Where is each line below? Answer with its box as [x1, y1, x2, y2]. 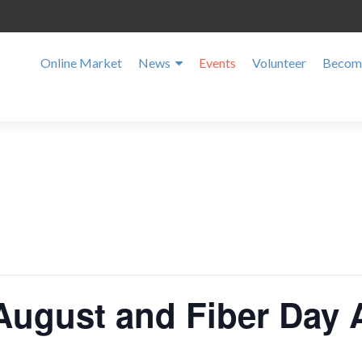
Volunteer [252, 55, 306, 70]
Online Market [40, 55, 122, 70]
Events [199, 55, 236, 70]
